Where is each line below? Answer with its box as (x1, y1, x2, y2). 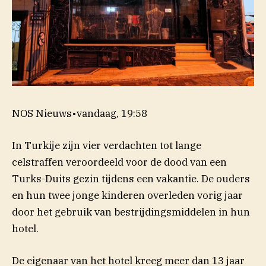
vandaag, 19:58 (77, 106, 147, 120)
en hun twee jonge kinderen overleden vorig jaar (12, 188, 243, 202)
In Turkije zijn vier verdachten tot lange (12, 138, 201, 152)
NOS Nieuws (12, 106, 72, 120)
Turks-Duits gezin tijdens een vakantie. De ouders (12, 172, 250, 185)
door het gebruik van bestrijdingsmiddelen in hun (12, 205, 250, 218)
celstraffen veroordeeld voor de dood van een (12, 155, 227, 169)
